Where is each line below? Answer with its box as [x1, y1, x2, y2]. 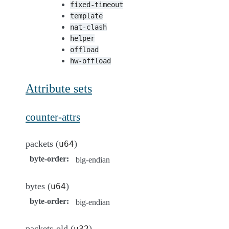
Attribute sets [26, 81, 92, 95]
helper [70, 34, 95, 42]
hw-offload [70, 56, 111, 65]
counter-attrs [26, 110, 80, 123]
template [70, 11, 103, 20]
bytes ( [26, 180, 51, 191]
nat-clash [70, 22, 107, 31]
